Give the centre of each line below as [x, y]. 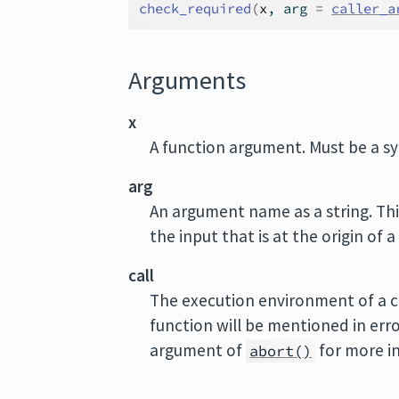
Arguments [187, 80]
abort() [281, 351]
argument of [198, 350]
